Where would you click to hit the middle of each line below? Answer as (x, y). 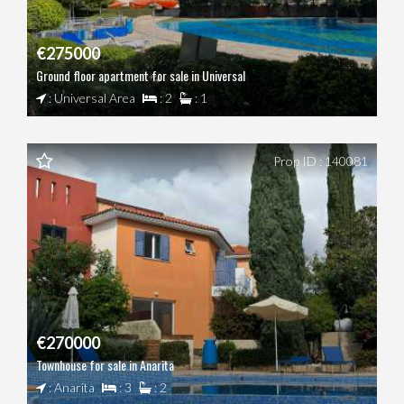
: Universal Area (91, 97)
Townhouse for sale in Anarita (105, 364)
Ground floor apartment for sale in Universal (141, 75)
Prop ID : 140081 (321, 161)
